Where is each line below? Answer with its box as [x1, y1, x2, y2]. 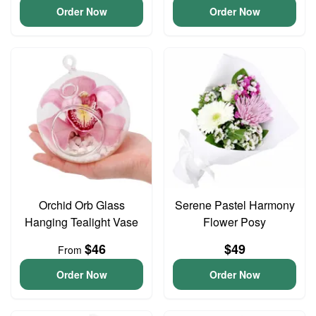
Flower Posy [203, 214, 266, 230]
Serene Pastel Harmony [174, 197, 295, 213]
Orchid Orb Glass [38, 197, 125, 213]
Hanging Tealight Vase [25, 214, 138, 230]
